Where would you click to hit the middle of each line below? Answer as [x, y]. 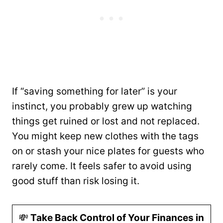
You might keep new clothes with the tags [105, 136]
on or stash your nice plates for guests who [108, 151]
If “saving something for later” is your [95, 91]
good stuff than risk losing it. [76, 181]
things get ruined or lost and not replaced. [106, 121]
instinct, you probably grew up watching [102, 106]
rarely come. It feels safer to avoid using [102, 166]
